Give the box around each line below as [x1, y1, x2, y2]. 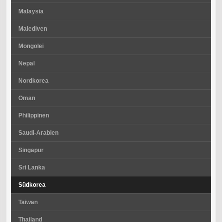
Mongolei [18, 42, 44, 50]
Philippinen [18, 111, 49, 119]
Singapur [18, 146, 44, 154]
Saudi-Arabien [18, 129, 58, 136]
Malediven [18, 25, 47, 32]
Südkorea [18, 181, 46, 188]
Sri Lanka [18, 164, 45, 171]
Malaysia [18, 7, 44, 15]
